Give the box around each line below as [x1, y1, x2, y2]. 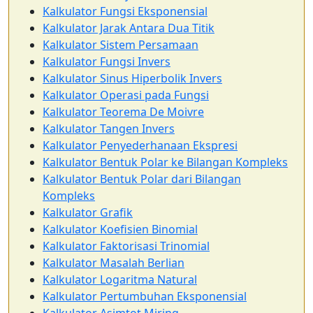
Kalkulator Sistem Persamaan [43, 37, 198, 52]
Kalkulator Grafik [43, 205, 133, 220]
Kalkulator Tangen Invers [43, 121, 175, 136]
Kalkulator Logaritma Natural [43, 272, 197, 287]
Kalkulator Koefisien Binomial [43, 221, 198, 237]
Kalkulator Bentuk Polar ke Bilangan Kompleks [43, 154, 288, 170]
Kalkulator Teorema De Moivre [43, 104, 204, 119]
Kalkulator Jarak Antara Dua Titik [43, 20, 214, 36]
